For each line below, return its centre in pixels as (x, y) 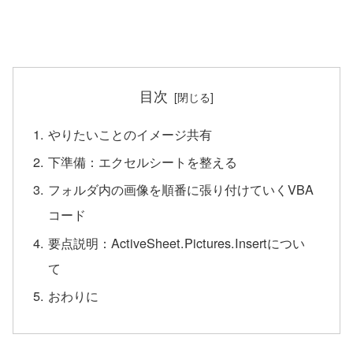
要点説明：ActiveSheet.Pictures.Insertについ (177, 242)
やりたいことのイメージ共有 (130, 134)
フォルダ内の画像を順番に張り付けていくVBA (181, 190)
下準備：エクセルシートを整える (143, 162)
